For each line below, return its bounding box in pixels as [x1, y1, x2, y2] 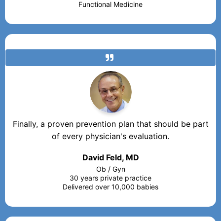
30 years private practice [70, 173, 151, 182]
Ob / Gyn [96, 164, 125, 173]
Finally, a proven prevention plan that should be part [12, 118, 209, 129]
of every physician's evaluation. [52, 131, 169, 141]
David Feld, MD [82, 152, 139, 162]
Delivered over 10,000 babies [63, 182, 158, 191]
